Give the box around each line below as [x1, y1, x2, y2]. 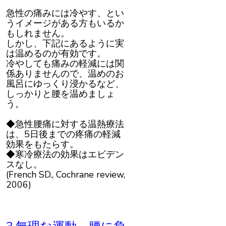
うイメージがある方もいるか [6, 17, 124, 30]
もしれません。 [6, 27, 70, 40]
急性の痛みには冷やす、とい [6, 7, 124, 20]
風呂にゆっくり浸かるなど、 [6, 78, 124, 90]
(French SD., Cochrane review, [6, 168, 125, 181]
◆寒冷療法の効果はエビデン [6, 148, 124, 161]
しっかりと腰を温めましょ [6, 88, 115, 100]
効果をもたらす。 [6, 138, 79, 151]
